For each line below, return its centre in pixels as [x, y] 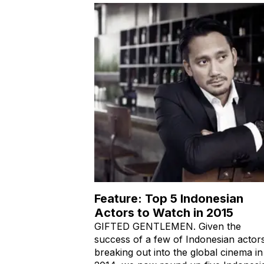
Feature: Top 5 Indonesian [169, 198]
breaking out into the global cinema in [179, 252]
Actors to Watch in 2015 [164, 212]
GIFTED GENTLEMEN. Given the [168, 226]
